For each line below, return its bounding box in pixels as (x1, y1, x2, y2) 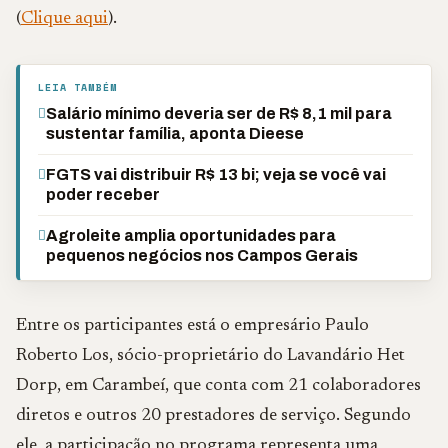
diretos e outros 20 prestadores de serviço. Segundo (16, 407, 411, 425)
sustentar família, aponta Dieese (46, 125, 304, 142)
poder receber (46, 186, 160, 203)
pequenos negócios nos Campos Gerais (46, 247, 358, 264)
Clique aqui (21, 10, 108, 28)
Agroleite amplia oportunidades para (46, 227, 336, 244)
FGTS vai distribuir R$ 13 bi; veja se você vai (46, 166, 386, 183)
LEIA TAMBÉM (38, 80, 118, 95)
